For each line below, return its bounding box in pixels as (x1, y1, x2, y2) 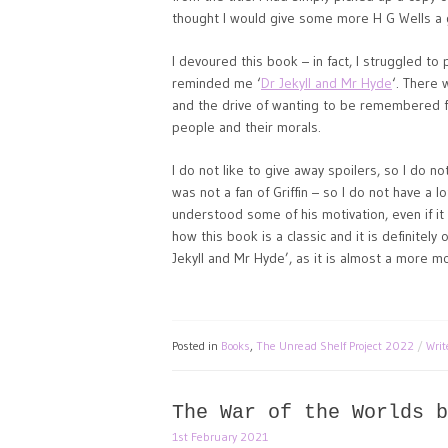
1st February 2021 (172, 429, 268, 444)
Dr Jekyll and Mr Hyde (261, 74, 392, 92)
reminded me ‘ (172, 74, 261, 92)
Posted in (172, 338, 221, 353)
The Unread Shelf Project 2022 (256, 338, 414, 353)
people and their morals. (172, 118, 321, 136)
